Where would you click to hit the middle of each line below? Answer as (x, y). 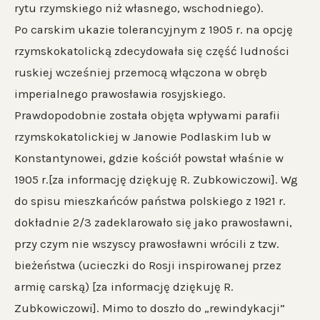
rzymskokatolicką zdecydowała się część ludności (152, 51)
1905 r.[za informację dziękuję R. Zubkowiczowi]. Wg (156, 180)
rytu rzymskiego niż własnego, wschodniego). (139, 9)
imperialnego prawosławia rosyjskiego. (120, 94)
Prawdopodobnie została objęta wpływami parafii (147, 116)
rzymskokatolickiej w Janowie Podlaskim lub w (142, 137)
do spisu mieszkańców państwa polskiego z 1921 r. (150, 201)
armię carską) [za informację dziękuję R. (124, 287)
